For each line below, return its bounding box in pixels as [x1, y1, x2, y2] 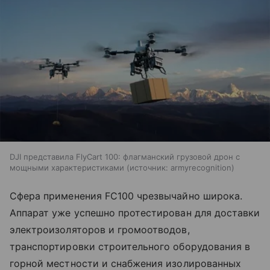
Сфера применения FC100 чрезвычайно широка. [10, 189, 243, 202]
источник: [130, 162, 168, 172]
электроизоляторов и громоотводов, [10, 223, 190, 236]
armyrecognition [171, 162, 231, 172]
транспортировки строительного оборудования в [10, 240, 251, 253]
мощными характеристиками [10, 162, 124, 172]
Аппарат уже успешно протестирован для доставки [10, 206, 260, 219]
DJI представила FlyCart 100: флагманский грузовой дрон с [10, 151, 240, 162]
